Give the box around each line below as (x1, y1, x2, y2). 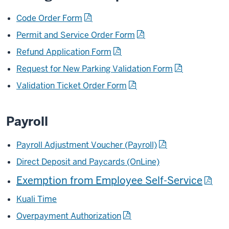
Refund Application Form (16, 47, 111, 57)
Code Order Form (16, 13, 82, 24)
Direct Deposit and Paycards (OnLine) (16, 156, 159, 167)
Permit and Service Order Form (16, 30, 135, 40)
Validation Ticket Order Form (16, 80, 127, 91)
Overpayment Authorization (16, 211, 121, 221)
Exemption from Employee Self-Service (16, 174, 202, 187)
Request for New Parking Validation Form (16, 63, 173, 74)
